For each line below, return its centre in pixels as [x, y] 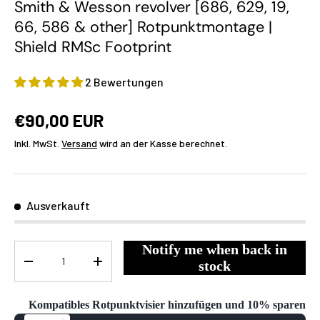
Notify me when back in [215, 249]
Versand [79, 143]
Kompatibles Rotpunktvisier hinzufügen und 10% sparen [167, 304]
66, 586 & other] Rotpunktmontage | [143, 27]
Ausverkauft [58, 205]
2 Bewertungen [124, 81]
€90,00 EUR [59, 120]
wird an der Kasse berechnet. [162, 143]
